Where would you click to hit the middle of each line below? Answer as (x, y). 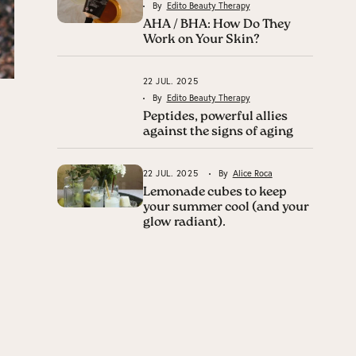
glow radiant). (186, 222)
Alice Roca (252, 173)
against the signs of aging (218, 132)
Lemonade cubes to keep (215, 192)
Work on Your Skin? (202, 40)
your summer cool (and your (226, 207)
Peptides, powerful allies (215, 117)
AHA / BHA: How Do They (217, 25)
